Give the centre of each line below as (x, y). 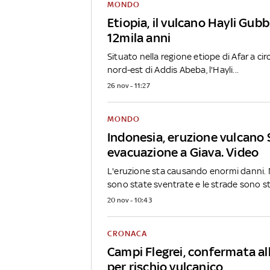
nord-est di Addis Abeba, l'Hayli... (173, 70)
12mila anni (139, 38)
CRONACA (127, 234)
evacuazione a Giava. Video (183, 152)
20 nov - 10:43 (130, 200)
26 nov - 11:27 (129, 86)
